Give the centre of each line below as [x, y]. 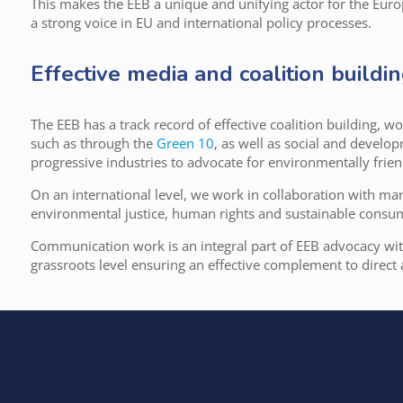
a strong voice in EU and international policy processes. [201, 23]
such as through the [94, 143]
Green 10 [186, 143]
